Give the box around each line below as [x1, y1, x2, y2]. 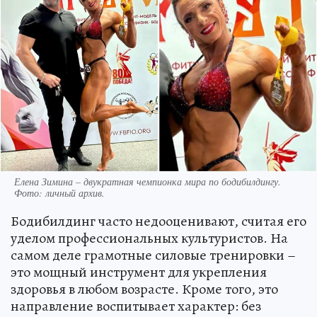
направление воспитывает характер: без [11, 296, 261, 316]
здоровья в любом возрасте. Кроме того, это [11, 279, 278, 299]
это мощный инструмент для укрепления [11, 262, 267, 282]
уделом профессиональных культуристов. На [11, 228, 288, 248]
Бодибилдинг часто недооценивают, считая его [11, 211, 306, 231]
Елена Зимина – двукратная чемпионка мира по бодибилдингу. [14, 174, 281, 188]
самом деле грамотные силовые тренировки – [11, 245, 296, 265]
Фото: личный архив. [14, 185, 105, 200]
